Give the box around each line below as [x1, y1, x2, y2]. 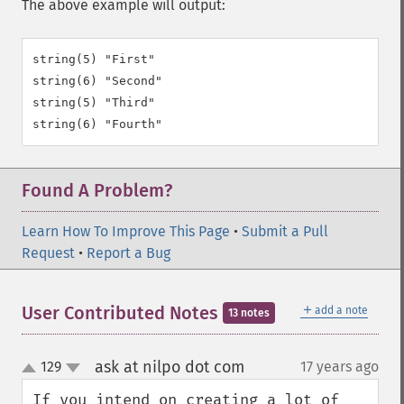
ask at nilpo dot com [94, 357, 244, 377]
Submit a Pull [242, 223, 328, 240]
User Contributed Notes [22, 302, 223, 324]
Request [22, 244, 75, 262]
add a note [315, 304, 368, 317]
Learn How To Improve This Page [22, 223, 230, 240]
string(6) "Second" [32, 74, 162, 87]
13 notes [228, 307, 270, 319]
